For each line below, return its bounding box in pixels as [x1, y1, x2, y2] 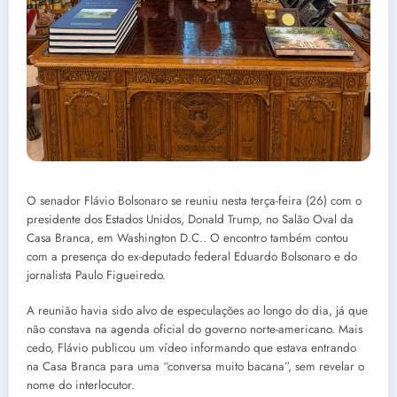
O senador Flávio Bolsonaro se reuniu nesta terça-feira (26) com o [27, 192, 362, 210]
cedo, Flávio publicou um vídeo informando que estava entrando [27, 339, 356, 357]
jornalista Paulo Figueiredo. [27, 267, 166, 284]
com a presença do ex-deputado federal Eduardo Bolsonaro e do [27, 248, 357, 266]
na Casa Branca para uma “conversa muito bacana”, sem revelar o [27, 358, 364, 376]
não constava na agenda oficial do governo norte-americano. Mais [27, 321, 362, 339]
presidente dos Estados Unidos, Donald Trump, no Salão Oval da [27, 211, 354, 229]
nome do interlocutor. [27, 377, 135, 394]
